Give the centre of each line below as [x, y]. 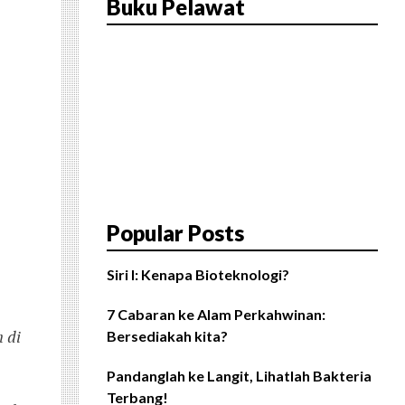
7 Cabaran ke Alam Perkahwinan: [216, 315]
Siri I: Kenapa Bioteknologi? [198, 275]
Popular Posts [175, 233]
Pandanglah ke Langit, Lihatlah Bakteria [239, 376]
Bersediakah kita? [167, 336]
